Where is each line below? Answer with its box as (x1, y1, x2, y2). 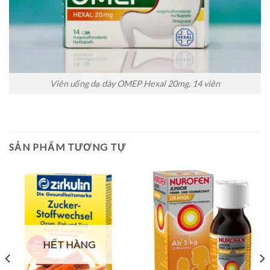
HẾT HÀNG (43, 238, 95, 250)
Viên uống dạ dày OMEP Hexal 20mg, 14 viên (50, 78, 220, 89)
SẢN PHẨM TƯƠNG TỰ (9, 140, 126, 152)
